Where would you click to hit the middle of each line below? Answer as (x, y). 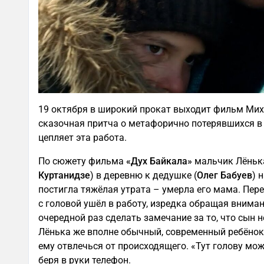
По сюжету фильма (82, 161)
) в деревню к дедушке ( (143, 175)
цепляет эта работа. (82, 137)
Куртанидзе (64, 175)
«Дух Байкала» (159, 161)
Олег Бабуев (225, 175)
